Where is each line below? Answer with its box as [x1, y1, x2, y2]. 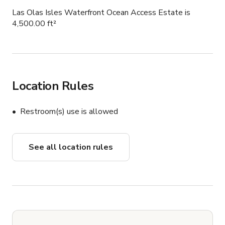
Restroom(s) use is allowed [20, 106, 118, 118]
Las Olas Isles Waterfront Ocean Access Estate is [12, 7, 190, 19]
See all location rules [29, 142, 113, 153]
